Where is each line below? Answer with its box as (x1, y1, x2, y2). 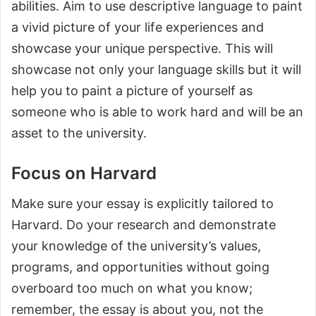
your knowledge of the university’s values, (11, 238, 261, 254)
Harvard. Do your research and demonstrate (11, 217, 276, 233)
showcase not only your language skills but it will (11, 62, 301, 78)
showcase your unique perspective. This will (11, 41, 273, 56)
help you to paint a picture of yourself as (11, 83, 253, 99)
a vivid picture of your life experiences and (11, 20, 264, 35)
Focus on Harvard (11, 163, 157, 184)
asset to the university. (11, 126, 147, 141)
